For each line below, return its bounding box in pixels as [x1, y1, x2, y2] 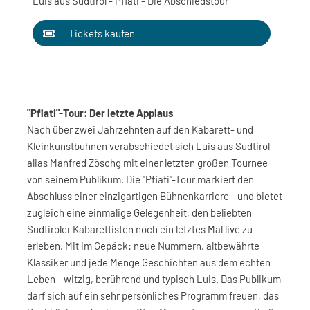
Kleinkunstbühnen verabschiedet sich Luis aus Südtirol [27, 140, 270, 152]
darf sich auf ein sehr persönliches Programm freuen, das [27, 289, 279, 302]
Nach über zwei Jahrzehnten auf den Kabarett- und [27, 123, 253, 136]
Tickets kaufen [69, 27, 135, 39]
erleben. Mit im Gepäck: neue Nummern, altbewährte [27, 239, 259, 252]
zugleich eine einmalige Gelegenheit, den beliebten [27, 206, 252, 219]
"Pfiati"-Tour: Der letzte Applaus [27, 107, 174, 119]
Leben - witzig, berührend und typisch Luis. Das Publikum [27, 273, 281, 285]
